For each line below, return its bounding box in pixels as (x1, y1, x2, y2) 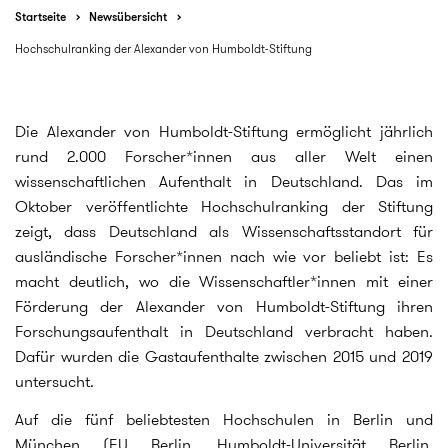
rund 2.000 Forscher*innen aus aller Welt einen (15, 145, 433, 168)
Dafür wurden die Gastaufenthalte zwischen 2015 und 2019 (15, 345, 433, 368)
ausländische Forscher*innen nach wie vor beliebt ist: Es (15, 245, 433, 268)
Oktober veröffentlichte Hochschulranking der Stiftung (15, 195, 433, 218)
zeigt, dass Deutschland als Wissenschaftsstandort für (15, 220, 433, 243)
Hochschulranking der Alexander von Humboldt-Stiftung (15, 40, 312, 57)
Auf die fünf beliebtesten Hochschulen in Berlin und (15, 407, 433, 431)
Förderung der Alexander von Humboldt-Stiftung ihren (15, 295, 433, 318)
